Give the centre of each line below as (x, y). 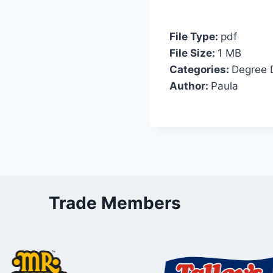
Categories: (200, 69)
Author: (190, 86)
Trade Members (115, 203)
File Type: (195, 36)
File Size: (193, 53)
